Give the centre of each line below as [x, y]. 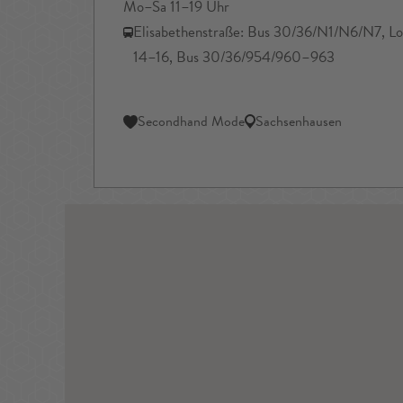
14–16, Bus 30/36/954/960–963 [234, 58]
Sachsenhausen [299, 122]
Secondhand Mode [191, 122]
